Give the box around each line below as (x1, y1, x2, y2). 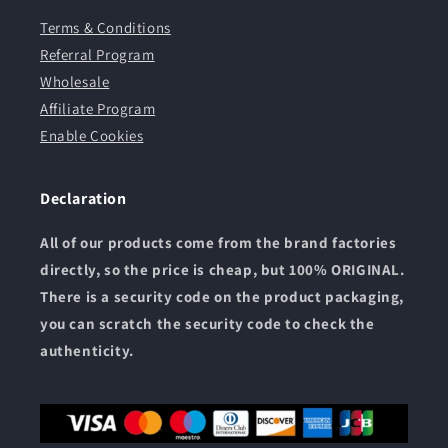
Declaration (40, 188, 127, 210)
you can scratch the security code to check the (40, 314, 375, 334)
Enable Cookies (40, 126, 144, 146)
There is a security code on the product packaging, (40, 287, 405, 307)
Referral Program (40, 45, 155, 65)
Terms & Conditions (40, 18, 171, 38)
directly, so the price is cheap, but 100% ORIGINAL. (40, 260, 405, 280)
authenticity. (40, 341, 134, 361)
